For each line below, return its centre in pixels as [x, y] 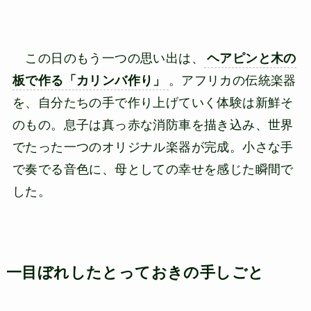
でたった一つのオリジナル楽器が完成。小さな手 [153, 148]
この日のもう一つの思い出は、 [108, 59]
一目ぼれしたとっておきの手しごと [135, 273]
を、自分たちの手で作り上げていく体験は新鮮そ [153, 103]
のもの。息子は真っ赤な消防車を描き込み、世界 [153, 125]
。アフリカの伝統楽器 [232, 81]
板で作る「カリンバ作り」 [89, 81]
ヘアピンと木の [251, 59]
